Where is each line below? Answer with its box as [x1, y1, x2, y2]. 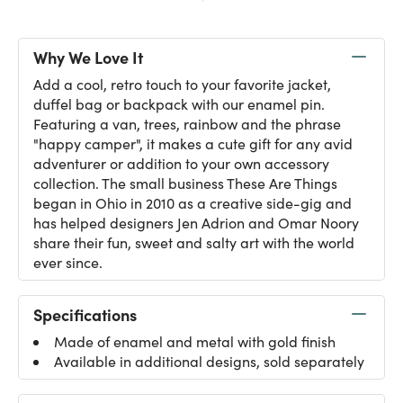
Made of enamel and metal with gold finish [54, 332, 336, 351]
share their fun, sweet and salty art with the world [33, 233, 354, 252]
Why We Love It [33, 45, 143, 68]
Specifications [33, 302, 137, 326]
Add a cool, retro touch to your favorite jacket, [33, 75, 331, 94]
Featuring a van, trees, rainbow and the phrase [33, 114, 341, 133]
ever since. [33, 253, 103, 272]
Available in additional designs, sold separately [54, 352, 364, 371]
